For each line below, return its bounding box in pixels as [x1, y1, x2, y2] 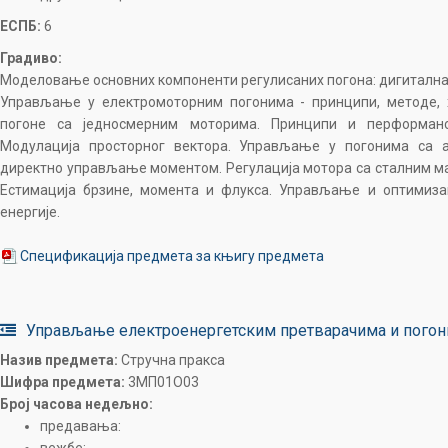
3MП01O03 [125, 374, 199, 390]
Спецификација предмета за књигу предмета [20, 248, 324, 264]
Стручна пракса [118, 352, 225, 368]
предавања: [40, 418, 121, 434]
